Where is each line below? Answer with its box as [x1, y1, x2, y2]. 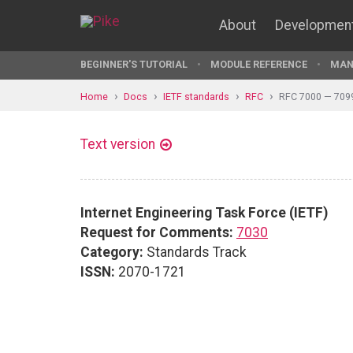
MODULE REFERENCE [210, 58, 307, 70]
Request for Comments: [80, 224, 233, 240]
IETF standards [163, 90, 229, 102]
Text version [80, 136, 155, 152]
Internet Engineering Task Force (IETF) [80, 204, 328, 221]
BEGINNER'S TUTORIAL [80, 58, 188, 70]
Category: [80, 243, 143, 260]
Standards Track [143, 243, 247, 260]
